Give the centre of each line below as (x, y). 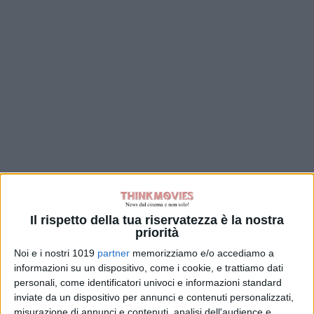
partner (114, 253)
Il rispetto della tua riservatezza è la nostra (157, 220)
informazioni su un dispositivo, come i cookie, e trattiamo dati (149, 268)
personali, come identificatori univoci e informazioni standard (148, 283)
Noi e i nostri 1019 (56, 253)
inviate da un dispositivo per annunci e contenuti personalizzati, (154, 298)
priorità (157, 233)
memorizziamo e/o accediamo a (202, 253)
